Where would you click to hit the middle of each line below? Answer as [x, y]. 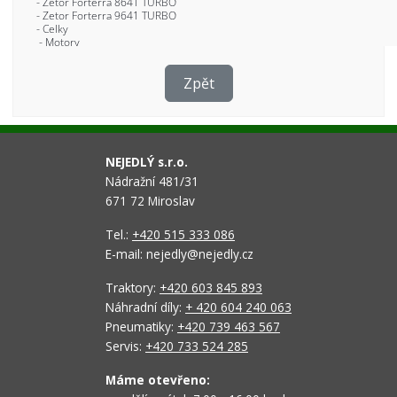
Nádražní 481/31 [152, 181]
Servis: [125, 346]
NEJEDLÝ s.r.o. [147, 162]
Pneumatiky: [141, 327]
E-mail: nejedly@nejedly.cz [179, 254]
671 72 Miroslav [150, 201]
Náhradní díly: [145, 307]
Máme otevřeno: [158, 380]
